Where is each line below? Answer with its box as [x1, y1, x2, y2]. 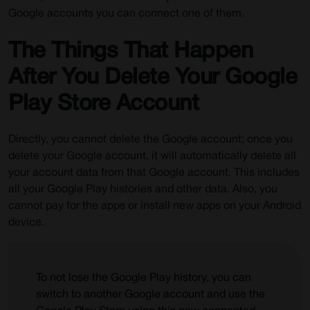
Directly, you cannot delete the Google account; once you [8, 135, 293, 145]
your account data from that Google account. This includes [8, 168, 300, 178]
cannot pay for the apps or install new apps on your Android [8, 201, 301, 211]
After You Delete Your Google [8, 68, 297, 88]
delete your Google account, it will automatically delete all [8, 152, 296, 161]
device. [8, 218, 44, 228]
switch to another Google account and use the [36, 290, 265, 300]
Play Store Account [8, 94, 199, 114]
